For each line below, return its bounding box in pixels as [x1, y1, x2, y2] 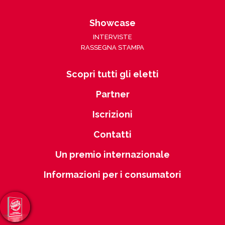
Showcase [89, 17, 136, 28]
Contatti [93, 129, 132, 140]
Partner [95, 88, 130, 99]
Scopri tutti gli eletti [66, 68, 159, 79]
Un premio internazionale [55, 149, 170, 160]
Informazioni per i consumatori [44, 169, 181, 180]
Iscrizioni [92, 108, 133, 120]
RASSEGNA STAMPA [81, 43, 144, 51]
